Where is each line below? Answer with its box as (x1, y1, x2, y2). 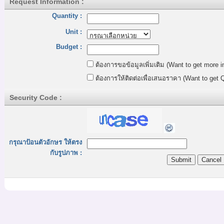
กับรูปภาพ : (50, 149, 82, 156)
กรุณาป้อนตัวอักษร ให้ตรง (9, 138, 82, 146)
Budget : (56, 43, 82, 50)
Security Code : (9, 93, 62, 101)
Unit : (65, 28, 82, 35)
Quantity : (52, 12, 82, 19)
